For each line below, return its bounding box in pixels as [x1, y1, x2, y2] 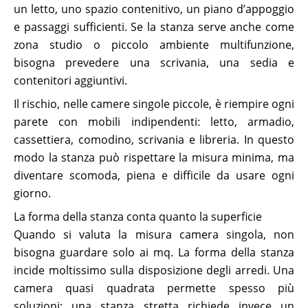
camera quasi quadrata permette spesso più [14, 280, 294, 296]
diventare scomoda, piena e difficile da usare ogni [14, 167, 294, 183]
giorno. [14, 185, 51, 201]
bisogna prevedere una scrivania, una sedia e [14, 54, 294, 70]
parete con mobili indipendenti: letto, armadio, [14, 113, 294, 129]
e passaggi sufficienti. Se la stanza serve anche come [14, 19, 294, 34]
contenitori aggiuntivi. [14, 72, 127, 88]
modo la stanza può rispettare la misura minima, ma [14, 149, 294, 165]
